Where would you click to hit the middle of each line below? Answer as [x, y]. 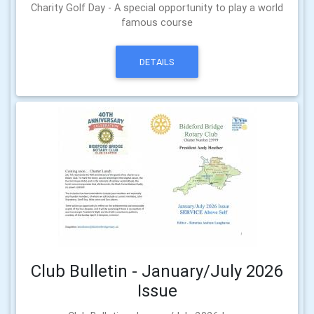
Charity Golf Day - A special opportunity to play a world [157, 8]
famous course [157, 23]
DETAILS [157, 62]
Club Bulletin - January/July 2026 [157, 271]
